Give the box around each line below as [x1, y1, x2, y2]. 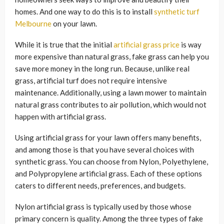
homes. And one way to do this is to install [15, 7, 154, 16]
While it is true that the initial [15, 40, 113, 49]
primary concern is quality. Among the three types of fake [15, 214, 203, 223]
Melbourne [15, 19, 51, 28]
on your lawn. [51, 19, 98, 28]
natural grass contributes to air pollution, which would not [15, 100, 206, 109]
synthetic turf [154, 7, 199, 16]
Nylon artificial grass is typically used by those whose [15, 202, 191, 211]
